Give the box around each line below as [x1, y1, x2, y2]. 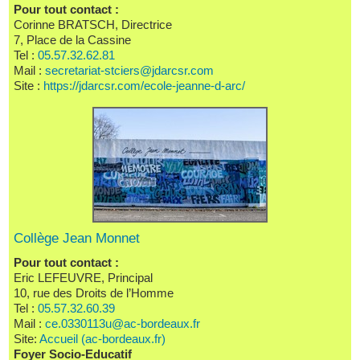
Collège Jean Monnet [14, 231, 140, 247]
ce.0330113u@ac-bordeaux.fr [45, 317, 200, 331]
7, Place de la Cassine [14, 33, 131, 47]
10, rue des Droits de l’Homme [14, 286, 177, 301]
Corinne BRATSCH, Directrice [14, 18, 172, 32]
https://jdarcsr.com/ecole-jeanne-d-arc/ [43, 79, 245, 93]
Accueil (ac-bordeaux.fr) [39, 332, 166, 346]
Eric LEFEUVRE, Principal [14, 271, 153, 285]
